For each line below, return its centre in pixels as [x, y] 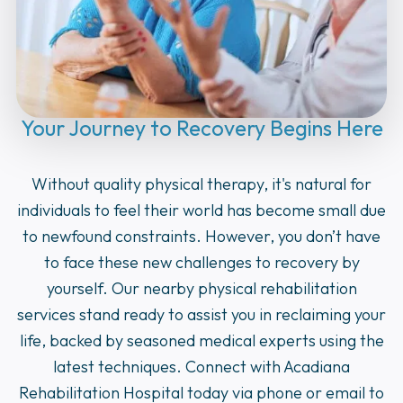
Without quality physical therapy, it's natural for [201, 184]
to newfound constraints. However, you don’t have [201, 236]
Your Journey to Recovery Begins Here [201, 127]
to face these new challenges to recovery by [201, 262]
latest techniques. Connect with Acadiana [201, 366]
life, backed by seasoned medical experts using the [201, 340]
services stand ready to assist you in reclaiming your [201, 314]
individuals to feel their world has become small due [201, 210]
